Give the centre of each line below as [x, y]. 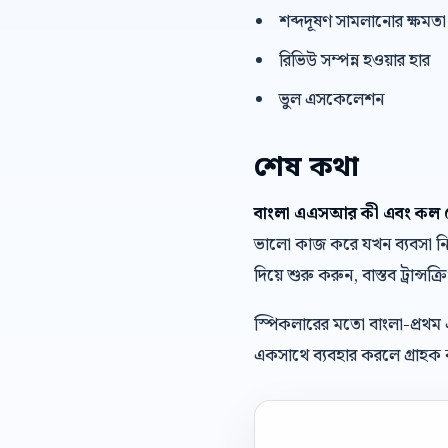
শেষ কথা [306, 168]
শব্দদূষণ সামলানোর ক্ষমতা [362, 22]
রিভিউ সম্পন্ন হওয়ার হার [354, 61]
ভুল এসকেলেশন [331, 100]
